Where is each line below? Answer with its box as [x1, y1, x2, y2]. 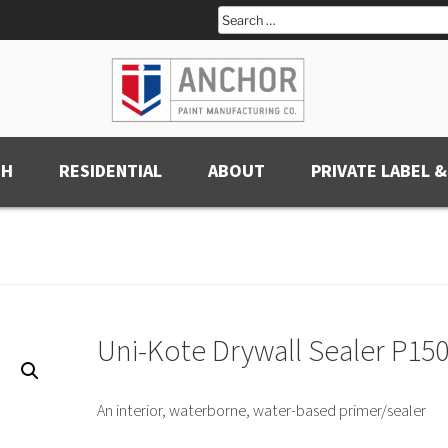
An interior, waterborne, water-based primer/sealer [96, 400, 426, 422]
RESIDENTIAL [59, 159, 162, 184]
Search [217, 6, 269, 29]
